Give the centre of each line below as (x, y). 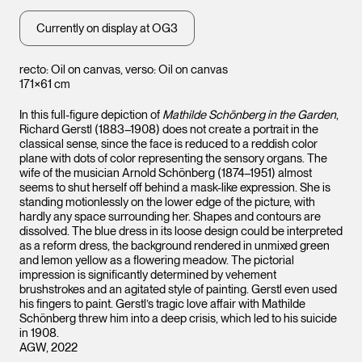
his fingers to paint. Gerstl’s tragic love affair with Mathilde (162, 304)
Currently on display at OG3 (107, 28)
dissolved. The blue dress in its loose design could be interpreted (181, 231)
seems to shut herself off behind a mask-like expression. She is (175, 187)
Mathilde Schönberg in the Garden (249, 115)
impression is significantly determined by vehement (148, 275)
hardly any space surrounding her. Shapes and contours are (170, 217)
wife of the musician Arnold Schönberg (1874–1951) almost (166, 173)
